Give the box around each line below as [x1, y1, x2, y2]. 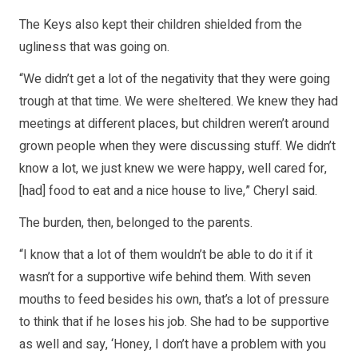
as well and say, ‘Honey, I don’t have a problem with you [19, 335, 326, 355]
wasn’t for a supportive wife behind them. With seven [19, 268, 311, 288]
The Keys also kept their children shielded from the [19, 15, 302, 35]
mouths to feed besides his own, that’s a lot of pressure [19, 290, 329, 310]
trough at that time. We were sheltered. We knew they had [19, 92, 338, 112]
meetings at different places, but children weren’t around [19, 114, 329, 134]
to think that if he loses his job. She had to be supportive [19, 312, 329, 332]
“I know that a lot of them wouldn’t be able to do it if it [19, 245, 312, 265]
